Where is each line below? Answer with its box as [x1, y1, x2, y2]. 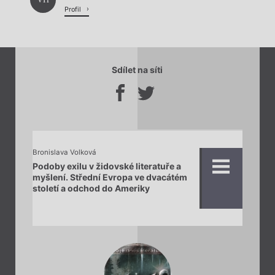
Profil [64, 5, 83, 14]
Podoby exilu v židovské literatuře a [32, 160, 181, 171]
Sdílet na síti [112, 64, 163, 76]
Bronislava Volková [32, 148, 96, 157]
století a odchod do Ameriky [32, 182, 150, 193]
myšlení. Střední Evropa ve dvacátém [32, 171, 187, 182]
